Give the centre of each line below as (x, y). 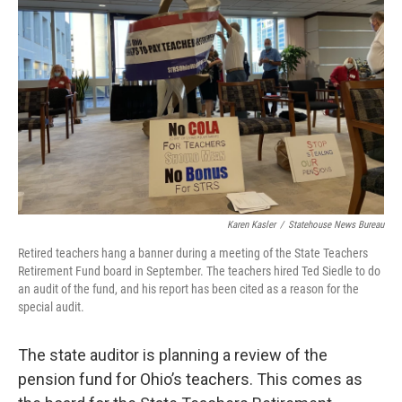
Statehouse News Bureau (336, 225)
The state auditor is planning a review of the (173, 355)
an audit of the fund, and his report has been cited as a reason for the (188, 289)
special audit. (51, 307)
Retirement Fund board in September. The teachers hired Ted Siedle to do (199, 271)
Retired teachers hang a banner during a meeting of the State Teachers (193, 253)
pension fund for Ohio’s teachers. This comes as (190, 379)
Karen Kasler (251, 225)
